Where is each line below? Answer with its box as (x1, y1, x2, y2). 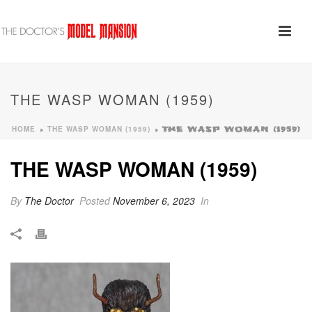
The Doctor (24, 194, 74, 208)
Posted (77, 194, 113, 208)
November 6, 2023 (113, 194, 195, 208)
